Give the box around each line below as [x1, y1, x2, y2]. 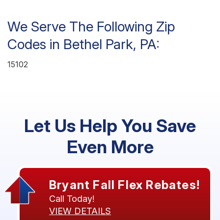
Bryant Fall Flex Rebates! [49, 177, 200, 192]
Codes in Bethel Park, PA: [7, 35, 160, 53]
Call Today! [49, 193, 94, 204]
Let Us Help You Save [24, 114, 196, 137]
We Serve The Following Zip [7, 18, 175, 35]
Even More [66, 136, 154, 158]
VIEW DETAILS [49, 205, 111, 216]
